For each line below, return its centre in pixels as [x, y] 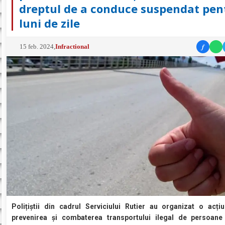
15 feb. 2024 [37, 46]
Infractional [73, 46]
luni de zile [50, 23]
